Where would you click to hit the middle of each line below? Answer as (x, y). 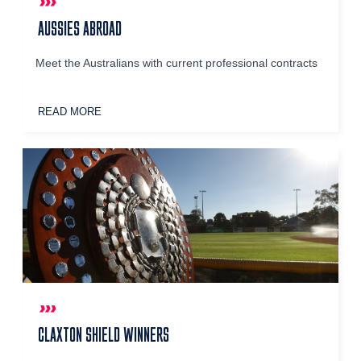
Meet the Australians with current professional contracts (177, 64)
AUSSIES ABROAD (80, 29)
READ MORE (70, 112)
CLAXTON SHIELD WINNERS (104, 334)
